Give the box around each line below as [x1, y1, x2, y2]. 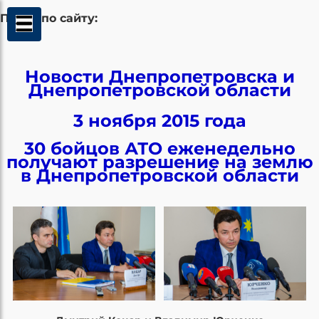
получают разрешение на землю [6, 151, 313, 172]
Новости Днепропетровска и [24, 66, 295, 87]
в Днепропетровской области [20, 164, 299, 186]
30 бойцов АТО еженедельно [23, 137, 296, 159]
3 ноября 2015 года [73, 110, 246, 131]
